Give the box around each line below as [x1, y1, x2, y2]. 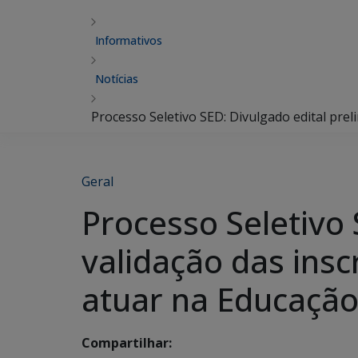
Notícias [95, 71, 138, 86]
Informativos [95, 33, 162, 48]
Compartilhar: [82, 334, 172, 352]
